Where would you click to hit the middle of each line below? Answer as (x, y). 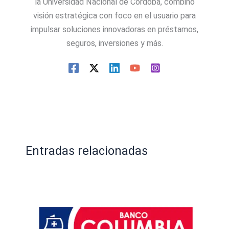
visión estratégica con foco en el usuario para (114, 16)
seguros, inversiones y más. (114, 43)
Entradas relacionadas (86, 151)
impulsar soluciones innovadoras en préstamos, (114, 30)
